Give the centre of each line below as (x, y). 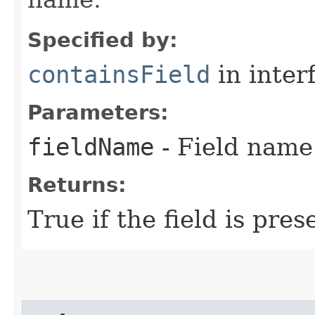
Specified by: (103, 40)
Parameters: (98, 112)
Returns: (77, 185)
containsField (119, 75)
